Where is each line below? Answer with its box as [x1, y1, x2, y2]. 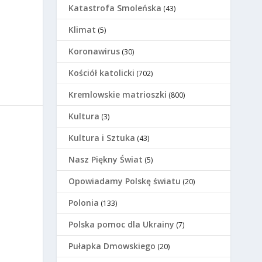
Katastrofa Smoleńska [68, 2, 162, 14]
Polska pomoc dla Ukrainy [68, 219, 175, 230]
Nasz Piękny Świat [68, 154, 143, 166]
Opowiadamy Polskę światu [68, 175, 181, 187]
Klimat [68, 24, 96, 36]
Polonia [68, 197, 99, 209]
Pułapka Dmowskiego [68, 240, 156, 252]
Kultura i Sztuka [68, 132, 136, 144]
